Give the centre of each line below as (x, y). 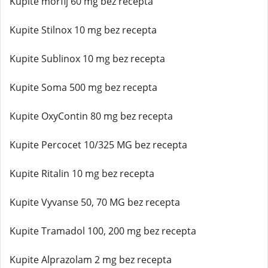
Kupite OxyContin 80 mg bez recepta (91, 116)
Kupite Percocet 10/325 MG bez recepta (98, 145)
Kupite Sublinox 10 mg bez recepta (87, 59)
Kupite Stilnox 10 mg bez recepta (83, 30)
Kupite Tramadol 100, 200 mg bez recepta (103, 231)
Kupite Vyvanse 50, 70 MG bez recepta (95, 202)
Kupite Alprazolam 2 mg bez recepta (91, 260)
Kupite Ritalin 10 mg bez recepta (82, 173)
